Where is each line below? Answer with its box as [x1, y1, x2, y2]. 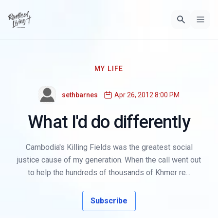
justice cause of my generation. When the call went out [17, 155, 201, 164]
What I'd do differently [28, 111, 190, 132]
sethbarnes [62, 91, 98, 99]
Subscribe [91, 196, 127, 205]
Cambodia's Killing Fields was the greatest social [25, 142, 193, 152]
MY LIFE [94, 64, 124, 73]
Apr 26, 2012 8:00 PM [114, 91, 180, 99]
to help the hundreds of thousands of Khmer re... [28, 167, 190, 177]
